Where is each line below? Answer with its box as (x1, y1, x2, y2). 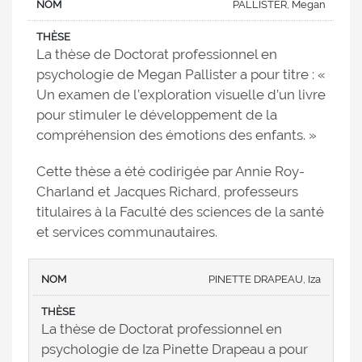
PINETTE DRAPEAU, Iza (208, 273, 321, 286)
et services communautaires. (36, 224, 217, 241)
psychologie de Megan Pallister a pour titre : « (36, 66, 326, 83)
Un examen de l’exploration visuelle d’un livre (36, 86, 326, 103)
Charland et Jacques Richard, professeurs (36, 183, 298, 200)
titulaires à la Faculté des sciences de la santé (36, 204, 324, 221)
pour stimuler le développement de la (36, 107, 277, 124)
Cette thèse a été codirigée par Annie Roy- (36, 163, 305, 180)
